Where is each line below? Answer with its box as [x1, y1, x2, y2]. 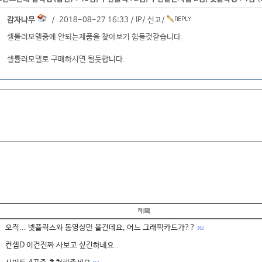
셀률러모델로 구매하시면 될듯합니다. [7, 55, 125, 64]
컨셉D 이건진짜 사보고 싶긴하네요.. [5, 241, 119, 250]
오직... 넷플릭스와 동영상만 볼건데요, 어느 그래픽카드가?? [5, 223, 195, 232]
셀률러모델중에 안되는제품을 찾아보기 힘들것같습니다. [7, 33, 183, 42]
